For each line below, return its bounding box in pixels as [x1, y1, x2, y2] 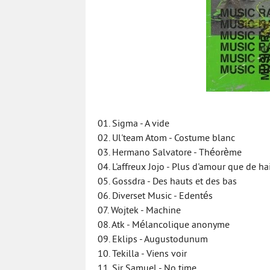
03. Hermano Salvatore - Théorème [98, 147, 242, 159]
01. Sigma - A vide [98, 118, 169, 130]
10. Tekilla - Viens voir [98, 248, 187, 260]
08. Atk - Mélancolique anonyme [98, 219, 230, 231]
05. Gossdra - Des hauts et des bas [98, 176, 237, 188]
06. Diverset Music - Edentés [98, 190, 213, 202]
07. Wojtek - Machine [98, 205, 181, 217]
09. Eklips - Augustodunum [98, 234, 208, 246]
